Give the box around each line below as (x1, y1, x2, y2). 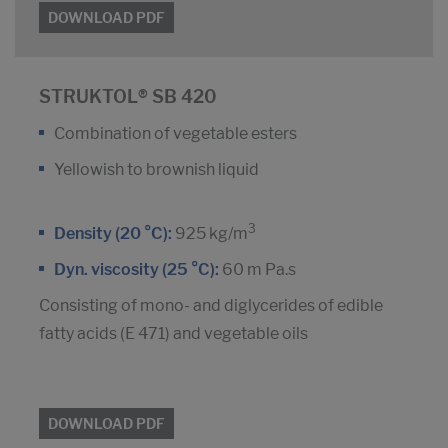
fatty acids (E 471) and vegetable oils (39, 324, 308, 344)
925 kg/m (172, 224, 248, 244)
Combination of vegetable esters (54, 124, 297, 144)
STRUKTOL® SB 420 (39, 86, 217, 108)
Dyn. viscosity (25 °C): (54, 260, 219, 280)
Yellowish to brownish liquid (54, 160, 259, 180)
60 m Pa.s (219, 260, 296, 280)
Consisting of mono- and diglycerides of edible (39, 296, 383, 316)
